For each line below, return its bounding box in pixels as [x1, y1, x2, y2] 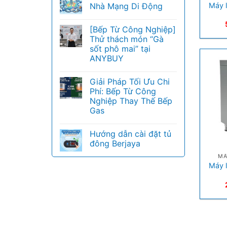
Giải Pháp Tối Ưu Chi [90, 77, 170, 87]
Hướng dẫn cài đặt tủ [90, 129, 171, 139]
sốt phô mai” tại [90, 44, 150, 54]
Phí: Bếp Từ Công [90, 86, 156, 96]
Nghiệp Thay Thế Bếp [90, 96, 172, 106]
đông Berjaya [90, 138, 140, 148]
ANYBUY [90, 53, 124, 63]
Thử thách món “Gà [90, 34, 164, 44]
